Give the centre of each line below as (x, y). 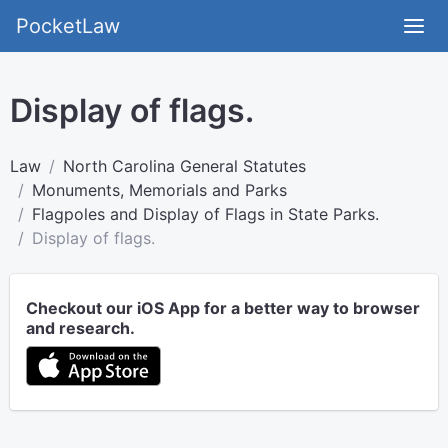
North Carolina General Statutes (184, 166)
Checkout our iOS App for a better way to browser (223, 308)
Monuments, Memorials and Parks (159, 190)
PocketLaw (68, 26)
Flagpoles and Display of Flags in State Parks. (205, 214)
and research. (80, 328)
